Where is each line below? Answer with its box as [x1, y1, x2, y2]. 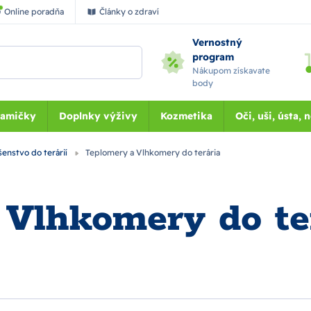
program [192, 51, 235, 63]
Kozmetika [160, 110, 212, 122]
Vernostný [192, 36, 243, 49]
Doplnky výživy [58, 110, 137, 122]
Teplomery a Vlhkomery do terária [83, 146, 220, 158]
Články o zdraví [99, 6, 159, 17]
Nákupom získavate [192, 65, 271, 76]
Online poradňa [4, 6, 64, 17]
